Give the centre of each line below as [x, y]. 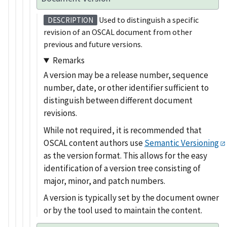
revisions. [60, 113]
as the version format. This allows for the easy [125, 155]
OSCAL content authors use [94, 143]
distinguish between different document [118, 101]
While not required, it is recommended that [123, 130]
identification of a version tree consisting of [122, 168]
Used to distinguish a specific [148, 20]
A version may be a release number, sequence [126, 75]
